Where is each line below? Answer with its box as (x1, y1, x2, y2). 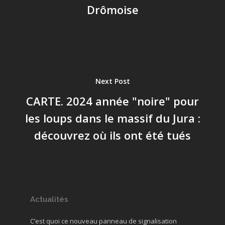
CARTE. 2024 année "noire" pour (26, 93, 199, 108)
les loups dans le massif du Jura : (25, 110, 200, 126)
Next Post (95, 76, 130, 86)
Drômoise (86, 2, 139, 17)
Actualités (30, 195, 68, 204)
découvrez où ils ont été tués (34, 127, 191, 143)
